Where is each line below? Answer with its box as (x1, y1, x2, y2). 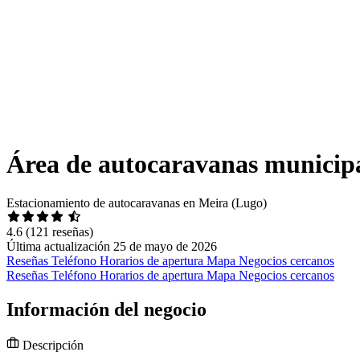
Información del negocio (6, 299, 207, 321)
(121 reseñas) (26, 225, 93, 239)
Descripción (19, 338, 84, 353)
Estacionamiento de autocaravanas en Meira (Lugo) (6, 196, 267, 211)
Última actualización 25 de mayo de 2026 (6, 239, 217, 254)
